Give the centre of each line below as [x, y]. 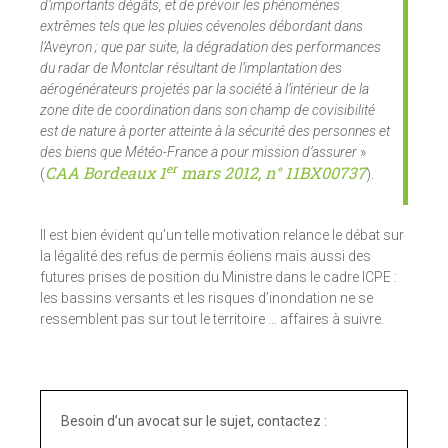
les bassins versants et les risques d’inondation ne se [206, 298]
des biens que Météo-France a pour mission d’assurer [198, 152]
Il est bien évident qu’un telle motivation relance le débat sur [222, 235]
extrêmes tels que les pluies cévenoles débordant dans [201, 26]
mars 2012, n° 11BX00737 [271, 173]
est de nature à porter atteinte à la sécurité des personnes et [215, 131]
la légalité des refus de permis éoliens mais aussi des [205, 256]
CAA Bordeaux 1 [105, 173]
